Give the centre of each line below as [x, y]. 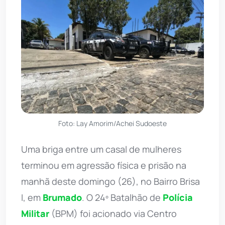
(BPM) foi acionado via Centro [113, 214]
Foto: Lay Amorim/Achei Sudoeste [113, 124]
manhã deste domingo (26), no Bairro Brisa [110, 182]
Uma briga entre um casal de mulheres [101, 149]
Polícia [178, 198]
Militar [35, 214]
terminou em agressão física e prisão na [104, 165]
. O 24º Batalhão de [122, 198]
